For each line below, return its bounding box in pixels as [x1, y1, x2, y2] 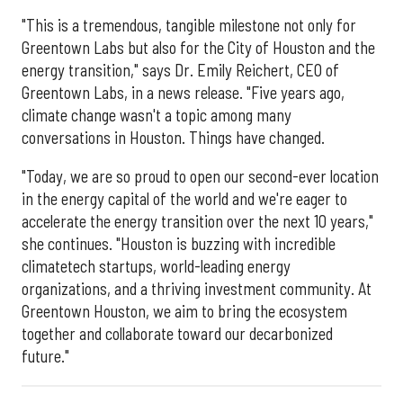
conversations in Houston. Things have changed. [22, 127, 325, 148]
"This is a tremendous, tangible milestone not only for [22, 14, 356, 35]
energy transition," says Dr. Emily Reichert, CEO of [22, 59, 339, 80]
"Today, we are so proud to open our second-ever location [22, 166, 379, 187]
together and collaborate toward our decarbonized [22, 324, 333, 345]
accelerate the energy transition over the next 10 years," [22, 211, 373, 232]
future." [22, 346, 69, 367]
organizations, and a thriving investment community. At [22, 279, 372, 300]
